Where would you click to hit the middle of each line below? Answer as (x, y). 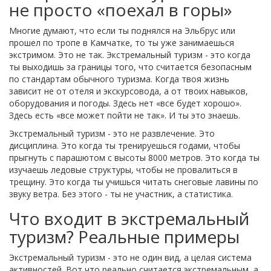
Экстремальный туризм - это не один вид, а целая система (130, 258)
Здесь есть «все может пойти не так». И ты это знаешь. (125, 116)
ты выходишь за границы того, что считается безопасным (130, 67)
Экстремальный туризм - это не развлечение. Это (112, 134)
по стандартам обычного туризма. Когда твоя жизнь (119, 79)
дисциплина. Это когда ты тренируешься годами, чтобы (125, 146)
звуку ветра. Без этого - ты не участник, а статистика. (121, 194)
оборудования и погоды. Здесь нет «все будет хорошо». (125, 103)
